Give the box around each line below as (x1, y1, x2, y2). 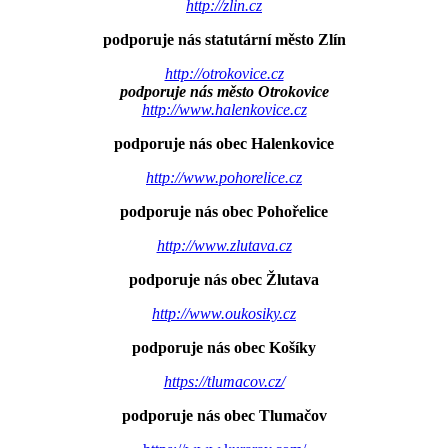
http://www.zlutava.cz (156, 237, 292, 255)
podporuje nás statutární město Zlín (102, 31, 346, 49)
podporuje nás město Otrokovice (119, 83, 329, 101)
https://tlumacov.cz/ (163, 373, 285, 391)
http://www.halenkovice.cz (141, 101, 307, 119)
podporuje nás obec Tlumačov (121, 407, 327, 425)
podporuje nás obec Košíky (132, 339, 316, 357)
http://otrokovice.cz (164, 65, 284, 83)
